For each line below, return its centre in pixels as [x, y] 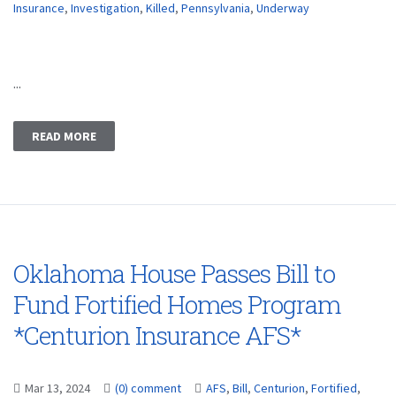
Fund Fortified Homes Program [177, 305]
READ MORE [64, 136]
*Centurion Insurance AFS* [157, 335]
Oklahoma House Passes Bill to [174, 274]
